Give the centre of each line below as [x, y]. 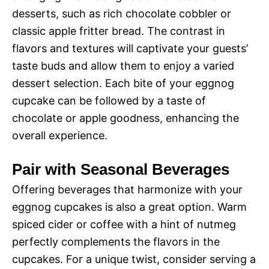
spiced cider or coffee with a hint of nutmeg [124, 225]
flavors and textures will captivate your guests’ [130, 49]
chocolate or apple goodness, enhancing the [125, 118]
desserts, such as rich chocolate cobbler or [122, 14]
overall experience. [60, 136]
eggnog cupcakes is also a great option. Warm [129, 207]
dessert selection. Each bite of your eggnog [123, 83]
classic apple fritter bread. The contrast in [119, 31]
